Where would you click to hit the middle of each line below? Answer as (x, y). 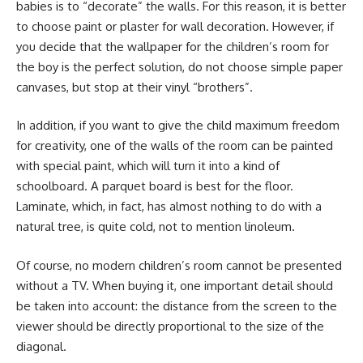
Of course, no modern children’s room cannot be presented (179, 265)
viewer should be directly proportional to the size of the (170, 326)
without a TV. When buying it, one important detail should (175, 285)
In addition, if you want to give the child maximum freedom (178, 125)
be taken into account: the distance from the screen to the (177, 305)
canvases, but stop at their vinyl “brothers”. (135, 87)
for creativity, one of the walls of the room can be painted (175, 145)
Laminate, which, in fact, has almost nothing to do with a (169, 206)
